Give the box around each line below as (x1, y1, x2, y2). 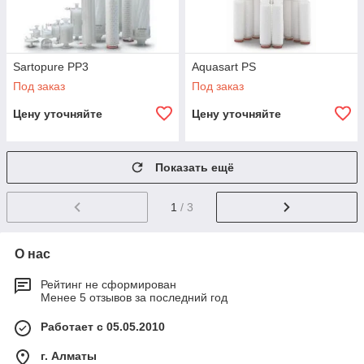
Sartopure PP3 (13, 60, 89, 73)
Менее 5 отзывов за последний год (41, 290, 227, 304)
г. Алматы (41, 349, 97, 362)
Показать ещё (155, 161, 234, 174)
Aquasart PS (192, 60, 256, 73)
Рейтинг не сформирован (41, 277, 176, 291)
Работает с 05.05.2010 (41, 319, 165, 333)
